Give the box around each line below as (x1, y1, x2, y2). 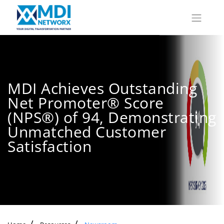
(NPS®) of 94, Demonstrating (7, 107, 216, 128)
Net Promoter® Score (7, 92, 164, 113)
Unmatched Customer (7, 121, 166, 142)
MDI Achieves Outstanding (7, 78, 197, 99)
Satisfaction (7, 136, 91, 157)
